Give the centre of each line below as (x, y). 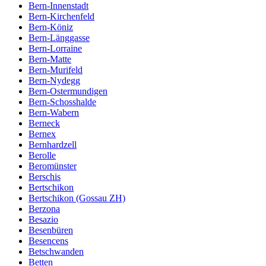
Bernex (42, 134)
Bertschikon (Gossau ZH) (77, 198)
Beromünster (53, 166)
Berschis (45, 176)
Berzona (44, 208)
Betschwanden (56, 251)
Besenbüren (51, 230)
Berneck (44, 123)
